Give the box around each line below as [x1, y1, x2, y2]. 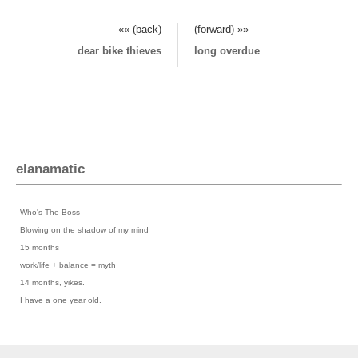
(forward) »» [194, 22, 249, 35]
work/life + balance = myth [20, 261, 116, 270]
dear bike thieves [78, 44, 161, 57]
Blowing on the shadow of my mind [20, 225, 149, 235]
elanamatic [16, 161, 85, 177]
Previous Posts [16, 197, 76, 206]
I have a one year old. [20, 296, 101, 305]
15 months [20, 243, 59, 253]
